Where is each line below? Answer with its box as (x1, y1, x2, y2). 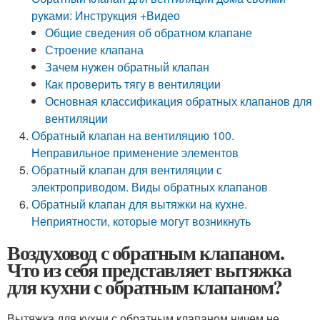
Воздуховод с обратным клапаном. (7, 238, 284, 267)
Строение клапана (45, 41, 144, 58)
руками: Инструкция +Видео (31, 7, 181, 24)
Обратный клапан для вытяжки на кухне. (31, 196, 248, 212)
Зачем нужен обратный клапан (45, 59, 210, 75)
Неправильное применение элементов (31, 144, 239, 161)
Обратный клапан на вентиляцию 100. (31, 127, 235, 144)
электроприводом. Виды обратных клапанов (31, 179, 269, 195)
